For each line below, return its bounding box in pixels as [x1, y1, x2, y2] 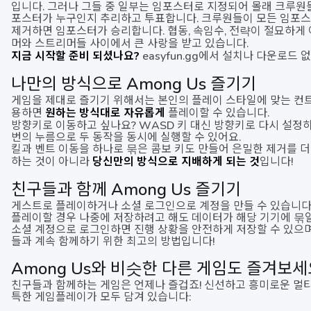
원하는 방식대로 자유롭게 [45, 106, 165, 119]
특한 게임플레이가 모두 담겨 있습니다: [11, 289, 191, 303]
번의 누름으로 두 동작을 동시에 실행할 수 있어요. [11, 130, 241, 143]
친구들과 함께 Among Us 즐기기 [11, 179, 241, 199]
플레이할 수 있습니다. [165, 106, 269, 119]
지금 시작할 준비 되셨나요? [11, 49, 140, 62]
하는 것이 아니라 [11, 154, 92, 167]
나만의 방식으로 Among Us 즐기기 [11, 74, 256, 93]
